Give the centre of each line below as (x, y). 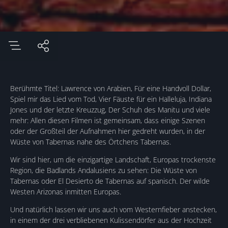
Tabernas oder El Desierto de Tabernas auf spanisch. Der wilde (110, 181)
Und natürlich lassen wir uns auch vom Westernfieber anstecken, (113, 209)
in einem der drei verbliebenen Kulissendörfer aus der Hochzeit (111, 220)
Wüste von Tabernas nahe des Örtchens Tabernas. (91, 142)
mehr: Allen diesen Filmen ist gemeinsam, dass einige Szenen (108, 120)
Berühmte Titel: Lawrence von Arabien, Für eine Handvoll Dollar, (111, 88)
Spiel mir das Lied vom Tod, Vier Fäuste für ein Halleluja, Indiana (111, 99)
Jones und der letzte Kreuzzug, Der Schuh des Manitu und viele (110, 110)
